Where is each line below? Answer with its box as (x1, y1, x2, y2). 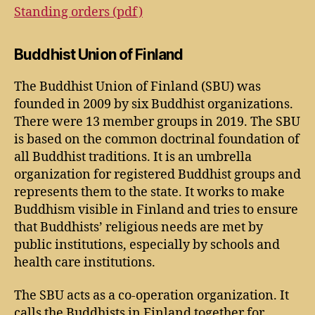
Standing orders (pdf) (14, 4, 143, 20)
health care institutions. (14, 254, 155, 271)
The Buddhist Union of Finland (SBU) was (14, 78, 261, 95)
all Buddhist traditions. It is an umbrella (14, 148, 252, 165)
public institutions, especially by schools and (14, 236, 280, 253)
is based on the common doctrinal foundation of (14, 131, 300, 148)
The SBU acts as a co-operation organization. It (14, 288, 289, 304)
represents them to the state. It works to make (14, 184, 285, 200)
